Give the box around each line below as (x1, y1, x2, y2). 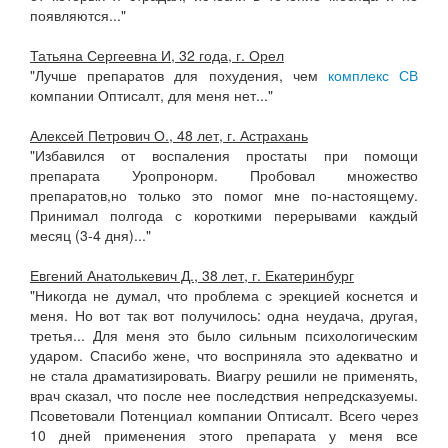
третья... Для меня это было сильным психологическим (30, 325, 418, 345)
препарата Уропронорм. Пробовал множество (30, 165, 418, 185)
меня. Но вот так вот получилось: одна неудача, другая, (30, 305, 418, 325)
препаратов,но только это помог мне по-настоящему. (30, 185, 418, 205)
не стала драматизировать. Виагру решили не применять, (30, 365, 418, 385)
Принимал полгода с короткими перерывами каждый (30, 205, 418, 225)
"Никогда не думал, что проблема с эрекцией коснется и (30, 285, 418, 305)
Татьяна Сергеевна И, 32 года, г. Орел (30, 45, 284, 65)
